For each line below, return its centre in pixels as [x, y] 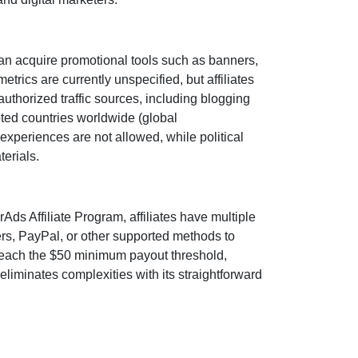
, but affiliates [217, 80]
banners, [233, 60]
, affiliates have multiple [189, 217]
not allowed [127, 137]
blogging [225, 99]
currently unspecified [121, 80]
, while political [202, 137]
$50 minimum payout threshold [137, 255]
